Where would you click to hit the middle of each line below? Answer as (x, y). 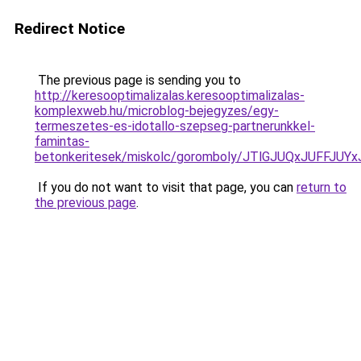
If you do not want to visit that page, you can (166, 187)
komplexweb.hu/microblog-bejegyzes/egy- (157, 111)
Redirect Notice (70, 29)
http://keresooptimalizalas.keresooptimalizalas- (170, 95)
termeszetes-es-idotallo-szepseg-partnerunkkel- (175, 126)
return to (322, 187)
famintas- (62, 141)
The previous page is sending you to (138, 80)
